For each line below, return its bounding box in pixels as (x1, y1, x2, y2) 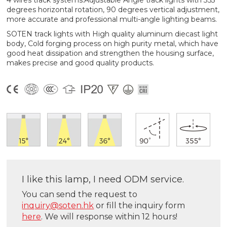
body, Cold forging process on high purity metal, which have (7, 39, 219, 49)
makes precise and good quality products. (7, 58, 155, 68)
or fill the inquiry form (94, 201, 185, 211)
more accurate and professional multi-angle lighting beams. (7, 15, 217, 24)
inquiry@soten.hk (22, 201, 94, 211)
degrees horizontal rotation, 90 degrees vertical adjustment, (7, 5, 220, 15)
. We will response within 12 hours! (41, 212, 178, 222)
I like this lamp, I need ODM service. (22, 174, 184, 185)
